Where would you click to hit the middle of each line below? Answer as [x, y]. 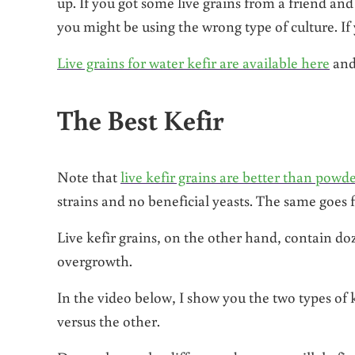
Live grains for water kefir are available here [193, 62]
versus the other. [109, 321]
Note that [89, 177]
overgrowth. [95, 261]
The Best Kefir [140, 120]
